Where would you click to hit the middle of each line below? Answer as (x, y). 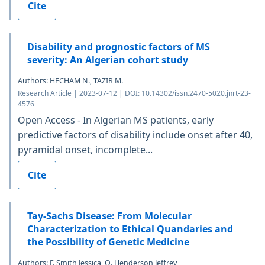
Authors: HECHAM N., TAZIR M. (70, 80)
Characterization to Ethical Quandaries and (130, 229)
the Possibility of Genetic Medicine (108, 242)
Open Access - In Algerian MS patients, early (116, 120)
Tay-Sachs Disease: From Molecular (109, 216)
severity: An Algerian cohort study (108, 59)
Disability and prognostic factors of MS (119, 46)
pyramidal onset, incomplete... (85, 149)
